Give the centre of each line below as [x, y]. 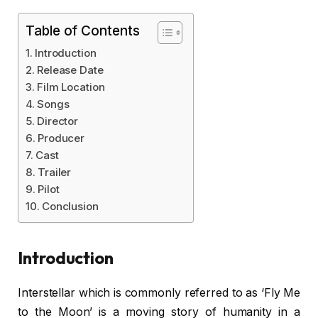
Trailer [54, 172]
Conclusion [70, 206]
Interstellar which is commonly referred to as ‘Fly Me [159, 293]
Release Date [70, 70]
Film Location [71, 87]
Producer [61, 138]
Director [57, 121]
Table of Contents [83, 31]
